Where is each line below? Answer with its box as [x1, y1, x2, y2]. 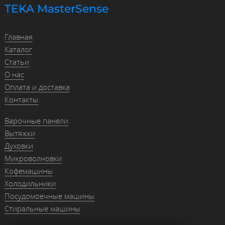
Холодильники [4, 178, 56, 189]
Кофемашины [4, 166, 53, 176]
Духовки [4, 141, 33, 151]
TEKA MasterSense [4, 2, 108, 16]
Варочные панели [4, 116, 68, 126]
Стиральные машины [4, 203, 80, 214]
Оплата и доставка [4, 82, 70, 92]
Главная [4, 32, 33, 42]
